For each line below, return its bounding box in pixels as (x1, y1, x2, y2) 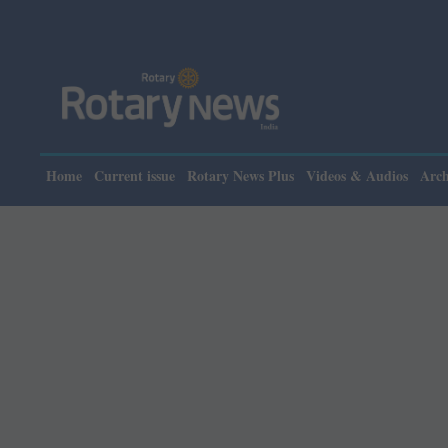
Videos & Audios (306, 165, 408, 186)
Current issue (94, 165, 175, 186)
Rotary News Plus (187, 165, 294, 186)
